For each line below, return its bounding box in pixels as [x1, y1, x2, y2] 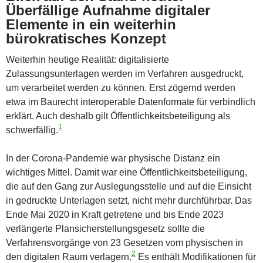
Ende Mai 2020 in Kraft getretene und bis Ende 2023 [6, 209, 224, 220]
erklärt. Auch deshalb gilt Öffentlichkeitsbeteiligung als [6, 110, 230, 121]
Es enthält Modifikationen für [136, 251, 256, 262]
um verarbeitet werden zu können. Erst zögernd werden [6, 82, 235, 93]
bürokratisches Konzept [6, 30, 166, 46]
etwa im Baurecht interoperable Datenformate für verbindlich [6, 96, 255, 107]
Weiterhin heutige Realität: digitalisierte [6, 54, 169, 65]
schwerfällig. [6, 124, 58, 135]
